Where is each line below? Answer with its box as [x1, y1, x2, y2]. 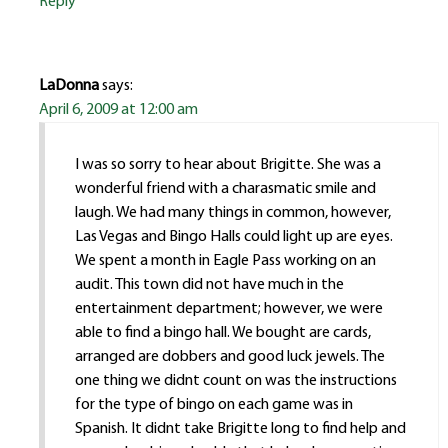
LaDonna [38, 78, 99, 95]
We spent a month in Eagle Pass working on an [74, 253, 376, 270]
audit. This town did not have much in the [74, 277, 344, 294]
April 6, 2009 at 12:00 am [38, 102, 198, 119]
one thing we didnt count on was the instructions [74, 373, 397, 390]
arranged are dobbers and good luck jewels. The [74, 349, 385, 366]
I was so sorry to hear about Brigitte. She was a [74, 157, 381, 174]
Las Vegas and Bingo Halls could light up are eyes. [74, 229, 393, 246]
